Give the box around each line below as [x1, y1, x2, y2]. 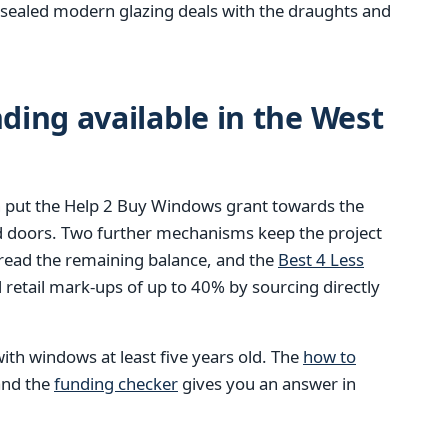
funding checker [54, 372, 178, 396]
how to [303, 345, 356, 369]
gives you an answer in [178, 372, 356, 396]
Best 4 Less [278, 247, 364, 271]
